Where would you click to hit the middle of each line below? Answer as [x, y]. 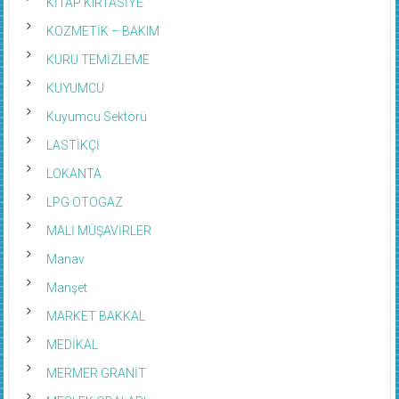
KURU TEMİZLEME [98, 59]
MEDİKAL [72, 344]
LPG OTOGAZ [84, 202]
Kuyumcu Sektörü [96, 116]
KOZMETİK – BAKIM [102, 31]
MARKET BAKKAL [95, 316]
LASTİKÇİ [73, 145]
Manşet [66, 287]
